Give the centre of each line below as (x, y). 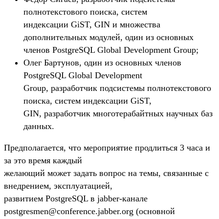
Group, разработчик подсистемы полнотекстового (117, 88)
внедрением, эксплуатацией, (58, 186)
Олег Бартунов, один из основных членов (102, 62)
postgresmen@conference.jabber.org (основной (89, 211)
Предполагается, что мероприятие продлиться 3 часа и (107, 147)
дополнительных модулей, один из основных (109, 37)
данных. (39, 126)
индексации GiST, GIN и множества (92, 24)
